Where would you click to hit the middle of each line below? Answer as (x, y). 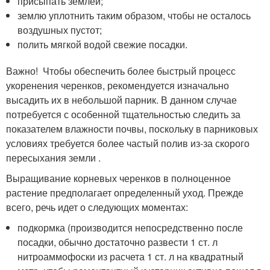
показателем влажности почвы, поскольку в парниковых (132, 129)
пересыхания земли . (53, 158)
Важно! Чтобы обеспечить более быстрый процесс (121, 71)
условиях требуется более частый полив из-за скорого (128, 143)
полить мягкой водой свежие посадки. (103, 44)
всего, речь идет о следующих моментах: (97, 207)
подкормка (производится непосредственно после (130, 228)
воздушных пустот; (60, 30)
